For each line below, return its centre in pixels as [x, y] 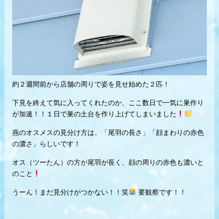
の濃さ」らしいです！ [46, 144]
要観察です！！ [162, 192]
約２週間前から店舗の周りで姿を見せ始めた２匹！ [91, 84]
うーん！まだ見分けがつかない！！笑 [70, 192]
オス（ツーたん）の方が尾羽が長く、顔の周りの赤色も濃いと [108, 163]
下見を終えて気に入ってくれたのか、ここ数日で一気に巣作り [108, 103]
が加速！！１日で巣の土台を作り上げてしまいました [94, 114]
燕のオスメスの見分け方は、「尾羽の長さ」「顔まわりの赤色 [108, 133]
